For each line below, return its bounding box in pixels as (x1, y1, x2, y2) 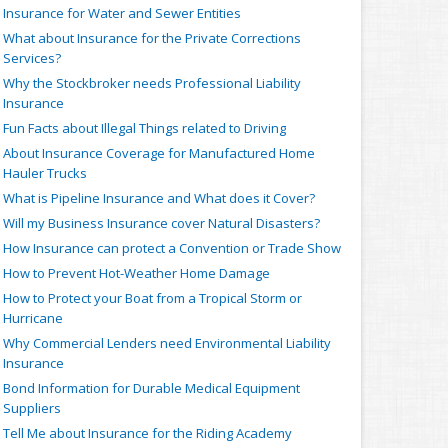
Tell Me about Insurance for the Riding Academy (3, 424, 292, 442)
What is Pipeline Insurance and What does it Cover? (3, 189, 315, 207)
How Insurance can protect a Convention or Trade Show (3, 239, 341, 257)
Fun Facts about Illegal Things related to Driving (3, 119, 286, 137)
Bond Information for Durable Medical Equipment (3, 379, 300, 397)
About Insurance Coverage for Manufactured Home (3, 144, 315, 162)
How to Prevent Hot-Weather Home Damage (3, 264, 270, 282)
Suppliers (3, 399, 61, 417)
